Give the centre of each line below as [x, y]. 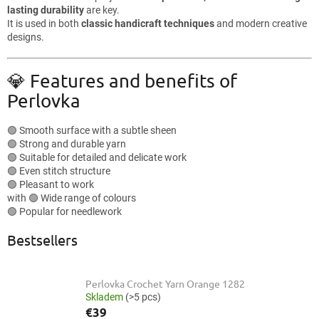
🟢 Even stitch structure [59, 171]
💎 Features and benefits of [122, 81]
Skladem [105, 297]
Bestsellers [42, 239]
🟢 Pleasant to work [51, 184]
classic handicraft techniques [148, 23]
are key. [102, 10]
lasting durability [46, 10]
